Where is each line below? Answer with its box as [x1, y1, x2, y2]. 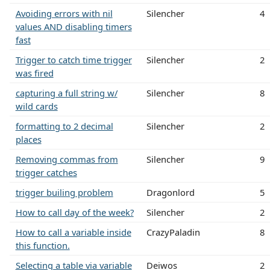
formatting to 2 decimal [15, 119, 113, 132]
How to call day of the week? [15, 206, 134, 218]
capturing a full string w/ [15, 86, 118, 99]
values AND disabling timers [15, 20, 132, 33]
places [15, 133, 42, 145]
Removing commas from [15, 152, 118, 165]
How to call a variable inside [15, 225, 131, 238]
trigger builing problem [15, 186, 113, 198]
